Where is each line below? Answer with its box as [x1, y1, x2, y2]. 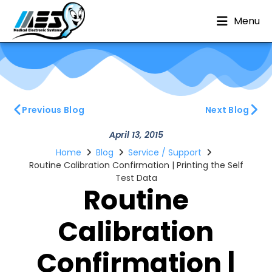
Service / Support [128, 146, 202, 158]
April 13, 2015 [109, 129, 163, 141]
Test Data [115, 172, 157, 184]
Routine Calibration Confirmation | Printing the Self [29, 159, 243, 171]
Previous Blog [22, 104, 85, 116]
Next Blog [205, 104, 250, 116]
